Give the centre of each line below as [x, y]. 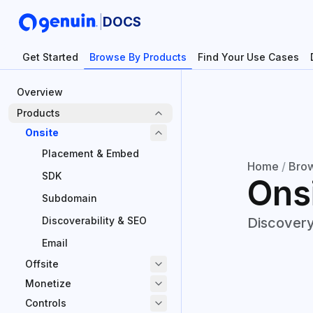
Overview [40, 92]
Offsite [42, 264]
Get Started [50, 57]
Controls [46, 303]
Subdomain [70, 198]
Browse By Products [138, 57]
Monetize [48, 283]
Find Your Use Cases [248, 57]
